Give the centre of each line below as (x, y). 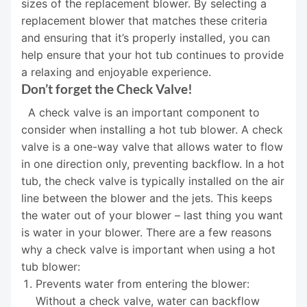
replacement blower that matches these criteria (144, 21)
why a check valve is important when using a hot (148, 250)
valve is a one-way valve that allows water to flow (152, 147)
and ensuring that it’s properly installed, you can (146, 38)
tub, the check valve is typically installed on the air (153, 181)
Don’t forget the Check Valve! (107, 89)
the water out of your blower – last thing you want (152, 216)
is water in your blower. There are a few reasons (146, 233)
